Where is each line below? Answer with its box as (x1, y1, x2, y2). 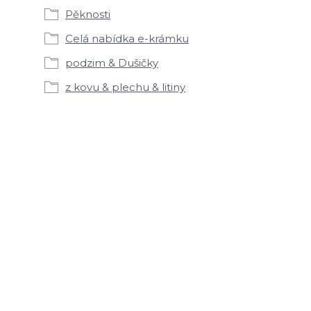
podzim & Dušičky (65, 56, 158, 69)
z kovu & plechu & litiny (65, 81, 185, 94)
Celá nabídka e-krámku (65, 32, 189, 45)
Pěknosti (65, 8, 110, 21)
